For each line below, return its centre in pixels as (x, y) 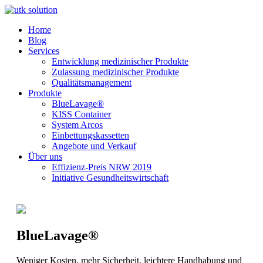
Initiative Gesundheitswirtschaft (110, 178)
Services (44, 51)
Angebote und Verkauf (94, 146)
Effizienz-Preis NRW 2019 (102, 167)
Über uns (45, 156)
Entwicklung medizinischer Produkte (120, 61)
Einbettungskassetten (90, 135)
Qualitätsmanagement (92, 82)
